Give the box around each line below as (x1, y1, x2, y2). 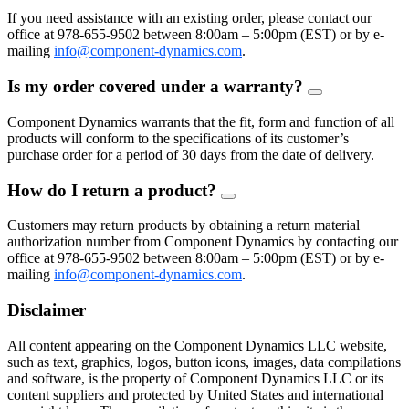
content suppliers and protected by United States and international (7, 386, 383, 403)
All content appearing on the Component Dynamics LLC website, (7, 337, 387, 353)
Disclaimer (7, 299, 86, 320)
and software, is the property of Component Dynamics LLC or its (7, 370, 383, 386)
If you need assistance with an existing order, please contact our (7, 10, 372, 26)
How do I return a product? (7, 180, 221, 200)
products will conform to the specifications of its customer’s (7, 130, 349, 146)
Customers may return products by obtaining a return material (7, 217, 360, 234)
